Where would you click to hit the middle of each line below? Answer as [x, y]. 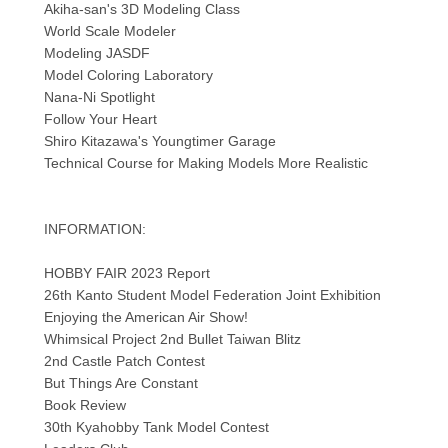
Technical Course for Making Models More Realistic [205, 163]
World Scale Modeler [109, 31]
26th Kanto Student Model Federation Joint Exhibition [212, 295]
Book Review [84, 405]
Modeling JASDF [96, 53]
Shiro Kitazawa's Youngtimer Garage [159, 141]
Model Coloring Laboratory [128, 75]
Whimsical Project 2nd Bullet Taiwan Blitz [172, 339]
